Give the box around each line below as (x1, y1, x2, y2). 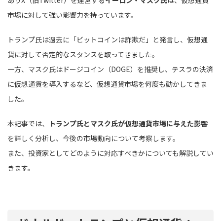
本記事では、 (7, 118, 49, 128)
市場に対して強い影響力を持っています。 (7, 9, 138, 20)
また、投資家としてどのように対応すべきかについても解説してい (7, 147, 214, 158)
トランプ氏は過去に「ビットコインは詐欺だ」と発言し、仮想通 (7, 34, 208, 44)
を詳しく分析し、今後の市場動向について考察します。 (7, 133, 180, 143)
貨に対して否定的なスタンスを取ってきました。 (7, 49, 159, 59)
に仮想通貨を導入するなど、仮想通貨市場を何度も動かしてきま (7, 78, 207, 89)
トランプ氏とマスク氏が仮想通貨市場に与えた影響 (49, 118, 208, 128)
